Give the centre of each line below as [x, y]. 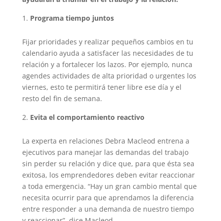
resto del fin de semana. [62, 99]
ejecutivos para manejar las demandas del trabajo [105, 152]
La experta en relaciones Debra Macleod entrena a [106, 141]
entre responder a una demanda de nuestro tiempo [108, 209]
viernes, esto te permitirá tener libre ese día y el [102, 87]
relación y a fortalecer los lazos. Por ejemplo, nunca [107, 65]
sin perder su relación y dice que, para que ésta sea [108, 164]
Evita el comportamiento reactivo [87, 117]
